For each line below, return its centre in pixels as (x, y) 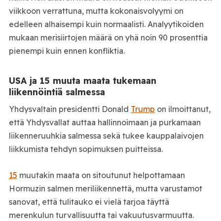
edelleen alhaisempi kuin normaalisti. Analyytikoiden (106, 24)
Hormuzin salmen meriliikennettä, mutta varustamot (105, 189)
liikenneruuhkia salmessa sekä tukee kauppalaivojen (106, 136)
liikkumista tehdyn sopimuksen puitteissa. (86, 149)
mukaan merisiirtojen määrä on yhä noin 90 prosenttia (108, 37)
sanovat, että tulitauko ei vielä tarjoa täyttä (89, 202)
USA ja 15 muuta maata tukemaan (82, 80)
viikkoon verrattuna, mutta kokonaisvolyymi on (96, 11)
